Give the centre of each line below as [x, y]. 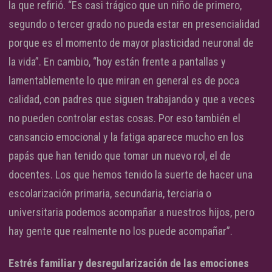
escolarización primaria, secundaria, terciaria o [110, 193]
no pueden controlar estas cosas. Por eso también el [124, 118]
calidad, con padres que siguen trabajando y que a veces [132, 99]
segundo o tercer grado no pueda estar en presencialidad [134, 24]
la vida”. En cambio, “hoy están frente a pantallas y [117, 61]
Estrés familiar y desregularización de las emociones [129, 263]
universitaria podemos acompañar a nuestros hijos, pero [131, 212]
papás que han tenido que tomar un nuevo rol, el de [120, 155]
